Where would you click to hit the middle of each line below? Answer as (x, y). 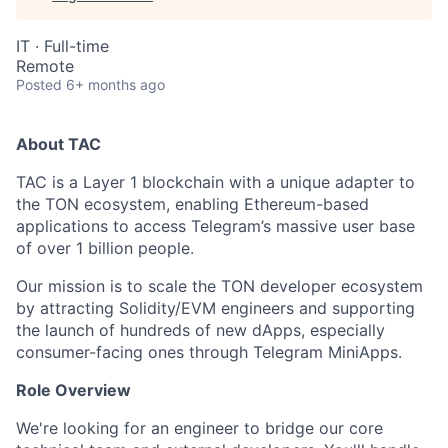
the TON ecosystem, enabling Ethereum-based (192, 204)
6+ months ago (115, 84)
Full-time (76, 46)
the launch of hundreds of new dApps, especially (200, 330)
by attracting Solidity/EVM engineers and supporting (215, 308)
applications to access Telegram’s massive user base (215, 226)
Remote (45, 66)
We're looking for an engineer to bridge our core (199, 428)
